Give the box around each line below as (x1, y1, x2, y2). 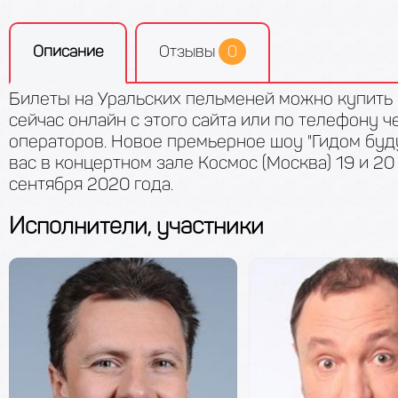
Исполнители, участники (9, 212, 264, 240)
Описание (33, 42, 103, 61)
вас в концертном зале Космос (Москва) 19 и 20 (9, 152, 394, 173)
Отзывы (159, 42, 219, 61)
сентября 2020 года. (9, 173, 173, 195)
